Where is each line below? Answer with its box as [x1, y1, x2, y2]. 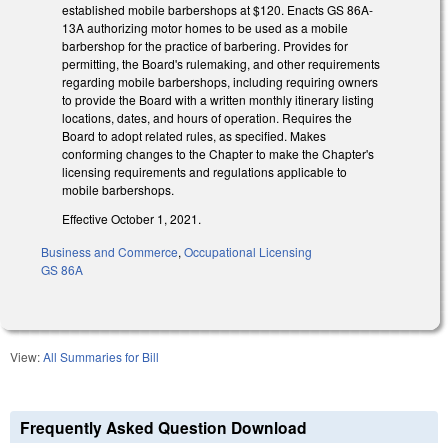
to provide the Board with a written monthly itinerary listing [62, 91, 374, 109]
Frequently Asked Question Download [20, 415, 307, 439]
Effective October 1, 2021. [62, 209, 201, 227]
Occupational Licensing [184, 242, 312, 260]
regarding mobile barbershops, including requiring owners [62, 73, 378, 91]
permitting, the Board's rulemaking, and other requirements [62, 55, 380, 73]
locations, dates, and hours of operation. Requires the [62, 109, 352, 127]
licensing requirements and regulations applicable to [62, 163, 347, 181]
